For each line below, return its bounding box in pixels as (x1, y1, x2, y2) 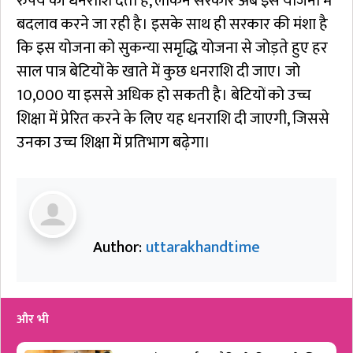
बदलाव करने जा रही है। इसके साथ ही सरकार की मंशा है (17, 10, 328, 38)
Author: (93, 233, 146, 261)
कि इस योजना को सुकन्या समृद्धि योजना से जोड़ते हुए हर (17, 34, 328, 61)
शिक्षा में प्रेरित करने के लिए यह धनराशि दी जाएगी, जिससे (17, 105, 329, 132)
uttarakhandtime (146, 233, 260, 261)
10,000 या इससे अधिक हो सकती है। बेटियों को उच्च (17, 81, 311, 109)
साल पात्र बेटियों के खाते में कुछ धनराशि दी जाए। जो (17, 58, 300, 85)
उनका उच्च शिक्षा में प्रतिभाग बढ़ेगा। (17, 128, 210, 156)
